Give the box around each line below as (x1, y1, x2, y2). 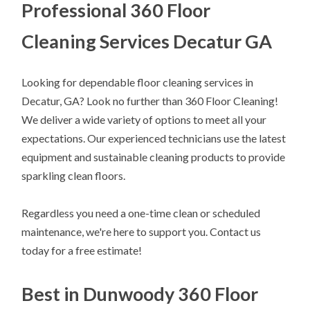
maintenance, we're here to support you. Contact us (21, 225, 262, 239)
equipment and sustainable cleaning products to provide (21, 149, 286, 163)
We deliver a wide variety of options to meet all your (21, 112, 267, 126)
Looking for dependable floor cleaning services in (21, 75, 254, 89)
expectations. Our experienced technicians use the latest (21, 131, 286, 145)
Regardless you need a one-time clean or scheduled (21, 206, 261, 220)
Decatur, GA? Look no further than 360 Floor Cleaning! (21, 93, 279, 107)
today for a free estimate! (21, 244, 143, 257)
